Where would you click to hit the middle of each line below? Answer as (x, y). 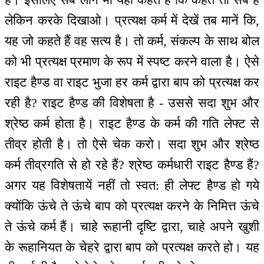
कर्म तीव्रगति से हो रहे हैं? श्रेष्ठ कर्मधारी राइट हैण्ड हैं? (132, 164)
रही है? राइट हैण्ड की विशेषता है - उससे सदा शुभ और (132, 103)
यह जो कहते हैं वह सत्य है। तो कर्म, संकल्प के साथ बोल (132, 41)
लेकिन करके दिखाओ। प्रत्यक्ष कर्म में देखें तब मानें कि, (132, 20)
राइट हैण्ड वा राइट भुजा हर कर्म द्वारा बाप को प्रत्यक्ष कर (132, 82)
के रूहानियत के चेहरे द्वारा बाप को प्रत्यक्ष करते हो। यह (132, 247)
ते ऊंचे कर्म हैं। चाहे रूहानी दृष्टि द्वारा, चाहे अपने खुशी (132, 226)
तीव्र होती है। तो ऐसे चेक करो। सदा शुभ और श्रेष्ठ (132, 144)
